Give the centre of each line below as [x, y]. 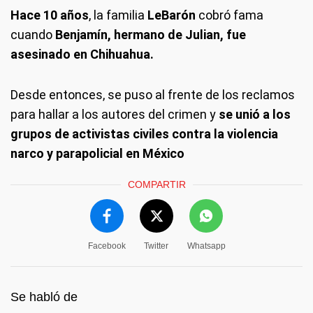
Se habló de [44, 297]
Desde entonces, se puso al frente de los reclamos [153, 95]
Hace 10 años [50, 15]
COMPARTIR [156, 184]
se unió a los [253, 114]
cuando [31, 35]
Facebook [107, 246]
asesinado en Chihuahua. [82, 54]
